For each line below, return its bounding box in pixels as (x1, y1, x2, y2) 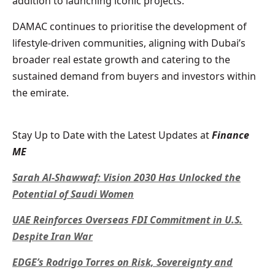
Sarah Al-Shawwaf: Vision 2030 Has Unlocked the (12, 170, 241, 184)
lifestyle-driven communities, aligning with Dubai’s (12, 36, 246, 50)
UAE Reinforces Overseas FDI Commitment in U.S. (12, 212, 242, 227)
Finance (209, 128, 249, 142)
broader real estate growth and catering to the (12, 52, 230, 66)
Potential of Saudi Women (12, 187, 134, 201)
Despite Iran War (12, 229, 93, 243)
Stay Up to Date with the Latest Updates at (12, 128, 209, 142)
